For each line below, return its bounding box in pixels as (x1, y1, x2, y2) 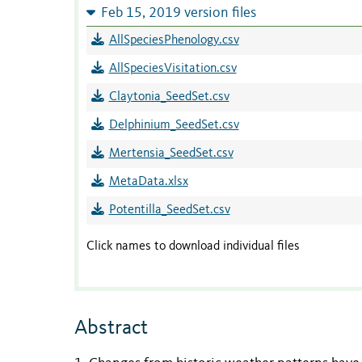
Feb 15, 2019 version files (100, 6, 256, 21)
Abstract (74, 318, 148, 339)
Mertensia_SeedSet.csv (108, 147, 234, 161)
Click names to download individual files (86, 240, 300, 254)
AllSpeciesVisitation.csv (108, 62, 237, 76)
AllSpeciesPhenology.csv (108, 34, 239, 48)
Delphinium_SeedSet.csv (108, 119, 239, 133)
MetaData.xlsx (108, 175, 188, 189)
